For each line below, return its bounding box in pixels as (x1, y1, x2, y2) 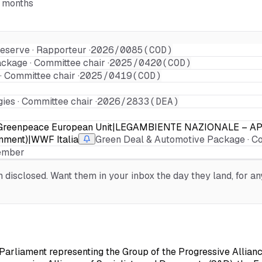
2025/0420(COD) (109, 57, 191, 69)
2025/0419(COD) (80, 70, 161, 82)
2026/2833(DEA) (97, 95, 179, 108)
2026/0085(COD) (91, 44, 173, 56)
